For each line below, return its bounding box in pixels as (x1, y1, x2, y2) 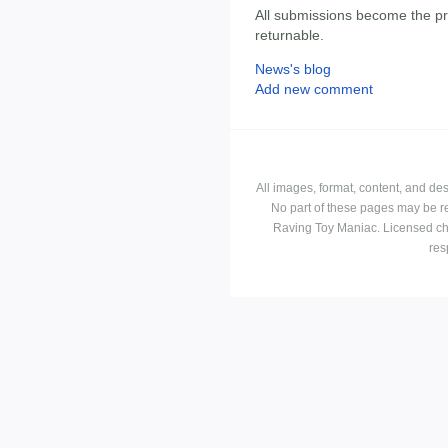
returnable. (255, 27, 324, 44)
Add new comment (255, 81, 373, 98)
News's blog (255, 61, 331, 78)
